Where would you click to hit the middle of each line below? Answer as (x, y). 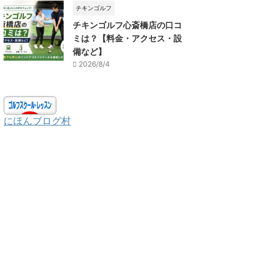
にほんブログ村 (37, 120)
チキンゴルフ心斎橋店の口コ (127, 25)
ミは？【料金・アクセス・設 (127, 38)
